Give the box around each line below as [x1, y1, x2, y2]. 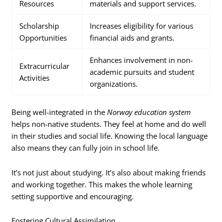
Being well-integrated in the [11, 107, 108, 117]
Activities [19, 73, 50, 83]
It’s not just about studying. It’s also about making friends [11, 167, 206, 177]
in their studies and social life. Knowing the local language [11, 131, 208, 141]
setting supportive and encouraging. [11, 191, 134, 201]
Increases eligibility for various [90, 21, 194, 31]
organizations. [90, 79, 138, 89]
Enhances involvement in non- [90, 55, 193, 65]
